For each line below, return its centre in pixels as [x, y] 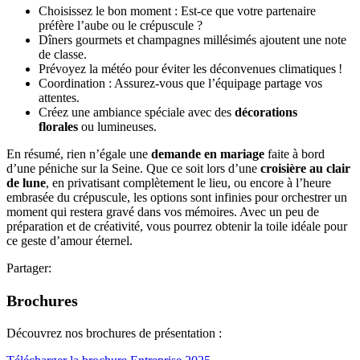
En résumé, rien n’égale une [79, 153]
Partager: [29, 268]
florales [58, 126]
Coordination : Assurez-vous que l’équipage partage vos [180, 83]
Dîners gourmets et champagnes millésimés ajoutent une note [192, 39]
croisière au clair [305, 168]
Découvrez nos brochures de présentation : [114, 333]
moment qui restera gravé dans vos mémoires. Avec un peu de [163, 211]
